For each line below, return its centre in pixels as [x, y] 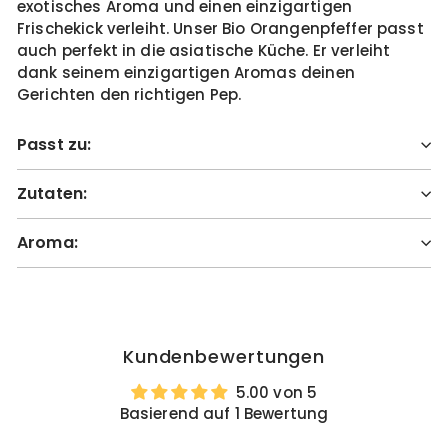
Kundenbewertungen [224, 356]
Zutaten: [52, 193]
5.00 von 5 [276, 392]
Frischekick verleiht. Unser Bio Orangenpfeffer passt [220, 28]
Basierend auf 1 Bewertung [224, 413]
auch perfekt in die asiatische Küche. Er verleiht [204, 50]
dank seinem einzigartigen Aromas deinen [186, 72]
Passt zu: [54, 144]
